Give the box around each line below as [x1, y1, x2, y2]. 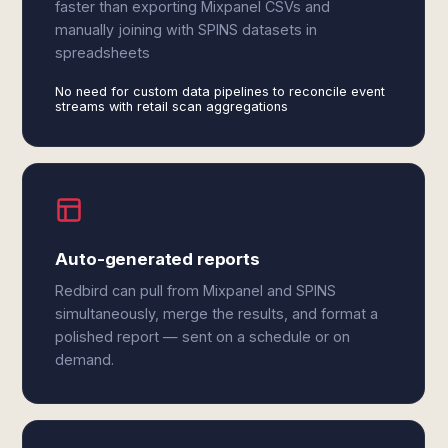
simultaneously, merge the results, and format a [55, 305, 379, 322]
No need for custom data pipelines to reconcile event [55, 84, 386, 99]
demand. [55, 351, 115, 368]
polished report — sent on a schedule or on [55, 328, 351, 345]
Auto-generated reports [55, 249, 260, 269]
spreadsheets [55, 44, 151, 61]
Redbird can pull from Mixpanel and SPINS [55, 282, 337, 299]
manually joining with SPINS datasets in [55, 21, 318, 38]
